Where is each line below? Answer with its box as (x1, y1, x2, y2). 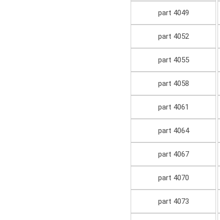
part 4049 (158, 8, 189, 18)
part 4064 (158, 126, 189, 136)
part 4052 (158, 32, 189, 41)
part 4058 (158, 79, 189, 88)
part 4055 (158, 55, 189, 65)
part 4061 (158, 103, 189, 112)
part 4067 (158, 150, 189, 159)
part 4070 (158, 173, 189, 183)
